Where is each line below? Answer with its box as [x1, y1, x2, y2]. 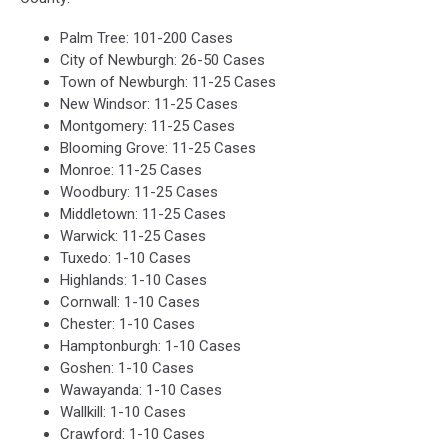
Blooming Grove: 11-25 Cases [60, 138, 256, 157]
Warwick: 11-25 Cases [60, 226, 206, 245]
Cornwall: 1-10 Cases [60, 292, 200, 311]
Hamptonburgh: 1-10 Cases [60, 336, 241, 355]
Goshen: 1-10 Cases [60, 358, 194, 377]
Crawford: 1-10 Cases [60, 424, 205, 443]
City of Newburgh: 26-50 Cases [60, 50, 265, 69]
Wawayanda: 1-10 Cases [60, 380, 222, 399]
